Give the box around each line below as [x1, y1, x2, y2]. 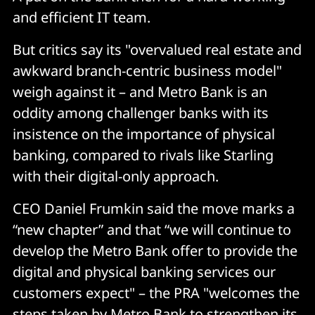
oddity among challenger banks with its [13, 103, 269, 122]
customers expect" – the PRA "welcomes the [13, 283, 300, 302]
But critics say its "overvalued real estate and [13, 39, 302, 59]
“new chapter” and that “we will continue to [13, 219, 291, 239]
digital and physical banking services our [13, 262, 276, 281]
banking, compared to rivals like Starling [13, 145, 274, 165]
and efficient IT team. [13, 7, 150, 27]
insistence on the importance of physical [13, 124, 275, 143]
